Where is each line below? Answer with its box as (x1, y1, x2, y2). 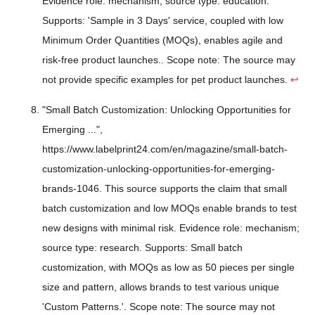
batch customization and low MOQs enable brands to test (42, 202, 297, 214)
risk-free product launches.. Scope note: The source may (42, 54, 295, 66)
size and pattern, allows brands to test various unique (42, 281, 279, 292)
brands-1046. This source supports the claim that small (42, 182, 287, 194)
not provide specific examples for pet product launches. (42, 74, 290, 86)
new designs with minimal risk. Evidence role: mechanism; (42, 221, 300, 233)
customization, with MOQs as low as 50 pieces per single (42, 261, 295, 273)
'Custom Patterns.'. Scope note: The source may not (42, 300, 275, 312)
